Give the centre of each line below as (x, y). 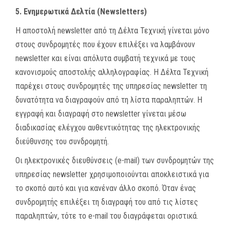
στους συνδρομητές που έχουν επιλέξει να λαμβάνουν (105, 44)
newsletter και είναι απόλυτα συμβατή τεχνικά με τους (106, 58)
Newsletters (122, 12)
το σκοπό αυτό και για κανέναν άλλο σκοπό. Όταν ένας (106, 188)
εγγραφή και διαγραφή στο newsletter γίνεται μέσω (101, 114)
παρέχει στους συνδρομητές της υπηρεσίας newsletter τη (111, 86)
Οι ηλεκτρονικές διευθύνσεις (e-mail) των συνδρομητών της (115, 160)
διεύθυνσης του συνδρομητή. (62, 141)
